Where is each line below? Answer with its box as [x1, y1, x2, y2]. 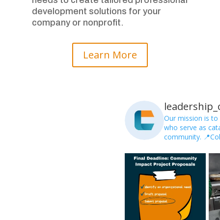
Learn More [82, 48, 137, 62]
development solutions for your [31, 6, 161, 16]
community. [164, 132, 201, 141]
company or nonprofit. [31, 17, 124, 27]
